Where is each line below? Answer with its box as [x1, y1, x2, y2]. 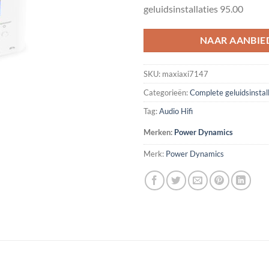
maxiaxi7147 [162, 69, 208, 79]
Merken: [144, 127, 174, 138]
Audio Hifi [159, 106, 193, 116]
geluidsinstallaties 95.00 [144, 2, 243, 14]
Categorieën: [144, 88, 190, 98]
